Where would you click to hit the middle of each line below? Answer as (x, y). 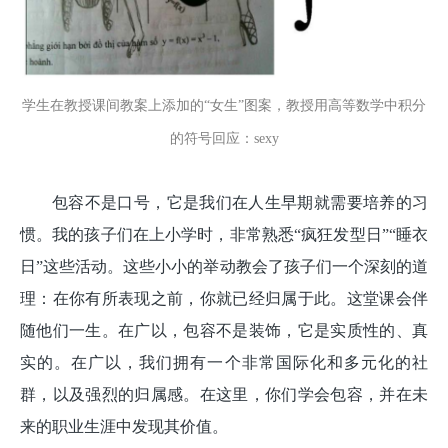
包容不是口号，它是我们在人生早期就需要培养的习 (240, 203)
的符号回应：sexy (224, 139)
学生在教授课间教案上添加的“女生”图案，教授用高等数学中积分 (224, 106)
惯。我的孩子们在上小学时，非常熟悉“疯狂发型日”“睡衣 (224, 235)
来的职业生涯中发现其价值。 (124, 427)
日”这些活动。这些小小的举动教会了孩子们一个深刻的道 (224, 267)
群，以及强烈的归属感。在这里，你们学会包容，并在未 (224, 395)
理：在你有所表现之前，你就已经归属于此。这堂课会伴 (224, 299)
